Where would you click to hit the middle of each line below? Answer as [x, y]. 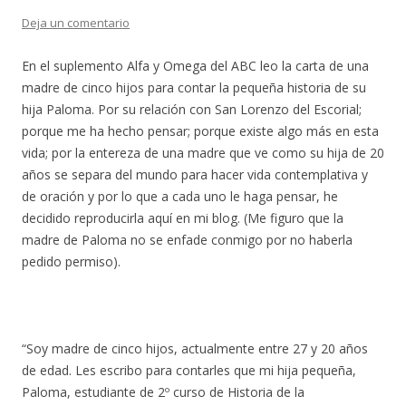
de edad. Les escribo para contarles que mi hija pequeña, [189, 370]
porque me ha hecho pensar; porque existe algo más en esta [200, 130]
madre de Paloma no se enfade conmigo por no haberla [187, 239]
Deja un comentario [76, 22]
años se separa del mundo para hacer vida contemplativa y [195, 174]
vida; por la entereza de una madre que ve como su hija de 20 [203, 152]
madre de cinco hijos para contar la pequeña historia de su [194, 87]
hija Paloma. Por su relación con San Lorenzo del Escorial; [192, 109]
